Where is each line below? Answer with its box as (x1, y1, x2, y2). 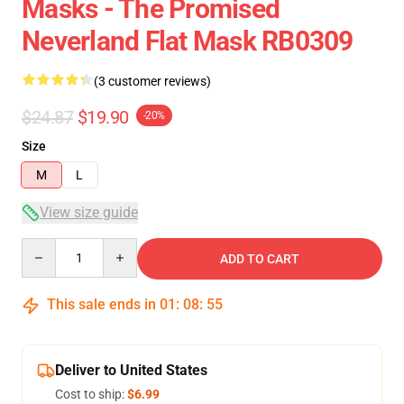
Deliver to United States (55, 362, 207, 379)
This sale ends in (43, 296, 160, 313)
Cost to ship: (55, 387, 127, 401)
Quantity (21, 239, 70, 253)
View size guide (40, 204, 138, 221)
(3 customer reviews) (94, 74, 211, 88)
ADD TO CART (220, 252, 299, 266)
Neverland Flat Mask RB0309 (22, 25, 353, 57)
